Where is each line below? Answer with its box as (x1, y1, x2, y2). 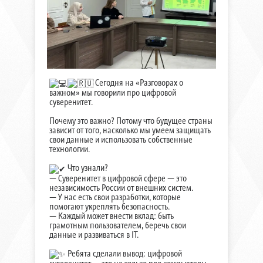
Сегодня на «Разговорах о (93, 77, 183, 89)
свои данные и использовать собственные (49, 134, 193, 146)
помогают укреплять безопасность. (49, 200, 170, 212)
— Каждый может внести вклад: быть (49, 210, 174, 221)
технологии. (49, 143, 90, 155)
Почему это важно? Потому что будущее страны (49, 115, 213, 127)
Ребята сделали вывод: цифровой (65, 247, 182, 259)
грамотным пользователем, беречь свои (49, 219, 186, 231)
